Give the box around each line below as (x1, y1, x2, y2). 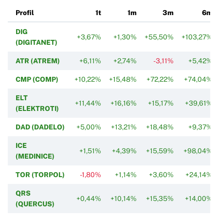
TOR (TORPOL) (16, 170, 65, 179)
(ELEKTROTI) (16, 104, 59, 112)
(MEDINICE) (16, 152, 54, 160)
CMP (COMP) (16, 75, 58, 83)
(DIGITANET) (16, 38, 57, 46)
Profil (16, 8, 34, 17)
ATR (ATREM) (16, 56, 60, 65)
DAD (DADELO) (16, 123, 65, 131)
